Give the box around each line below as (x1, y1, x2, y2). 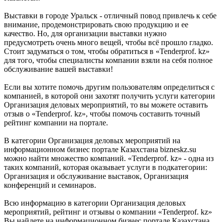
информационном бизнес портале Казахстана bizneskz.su (4, 145, 196, 154)
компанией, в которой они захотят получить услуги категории (4, 91, 215, 100)
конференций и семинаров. (4, 180, 96, 189)
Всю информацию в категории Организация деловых (4, 198, 186, 207)
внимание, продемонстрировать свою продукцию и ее (4, 20, 188, 29)
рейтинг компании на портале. (4, 118, 108, 127)
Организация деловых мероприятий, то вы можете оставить (4, 100, 208, 109)
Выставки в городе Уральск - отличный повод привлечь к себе (4, 11, 217, 20)
